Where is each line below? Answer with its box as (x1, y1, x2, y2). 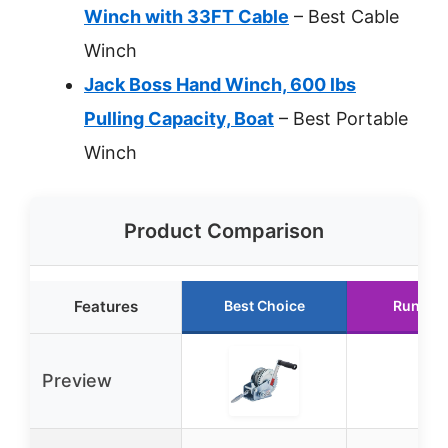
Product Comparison (124, 219, 324, 243)
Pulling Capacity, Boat (84, 108, 274, 129)
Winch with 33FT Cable (84, 6, 289, 27)
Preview (42, 370, 112, 391)
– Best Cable (289, 6, 399, 27)
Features (73, 297, 138, 316)
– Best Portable (274, 108, 408, 129)
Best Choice (223, 297, 305, 314)
